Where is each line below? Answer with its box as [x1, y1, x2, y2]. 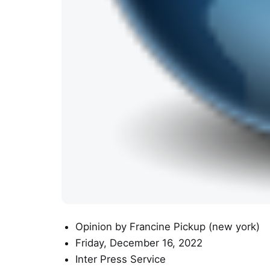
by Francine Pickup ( [111, 221, 212, 233]
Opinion [75, 221, 112, 233]
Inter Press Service [75, 253, 166, 265]
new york [212, 221, 256, 233]
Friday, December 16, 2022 [75, 237, 202, 249]
